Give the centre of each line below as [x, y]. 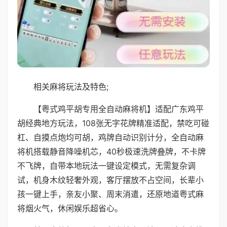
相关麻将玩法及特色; [71, 86]
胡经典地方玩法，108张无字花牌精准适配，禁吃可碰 [113, 123]
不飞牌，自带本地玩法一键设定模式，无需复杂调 [106, 165]
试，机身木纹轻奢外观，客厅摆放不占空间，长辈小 [110, 180]
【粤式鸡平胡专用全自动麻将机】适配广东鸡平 [119, 109]
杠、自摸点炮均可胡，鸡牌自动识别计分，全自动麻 [110, 137]
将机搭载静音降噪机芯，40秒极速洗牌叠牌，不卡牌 [111, 151]
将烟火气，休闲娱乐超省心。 [70, 208]
